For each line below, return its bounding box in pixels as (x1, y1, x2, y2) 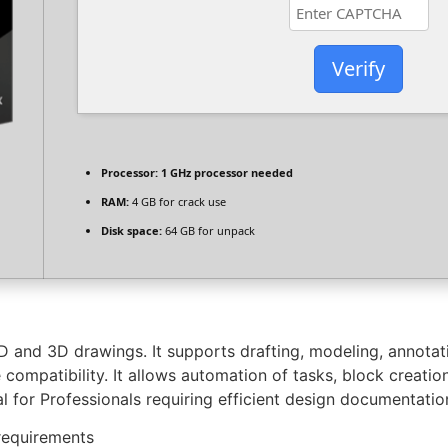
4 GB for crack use (129, 194, 226, 209)
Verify (332, 55, 385, 83)
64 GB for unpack (162, 223, 255, 238)
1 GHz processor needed (158, 165, 293, 180)
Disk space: (101, 223, 162, 238)
